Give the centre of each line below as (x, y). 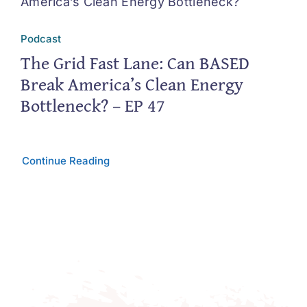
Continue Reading (65, 160)
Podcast (40, 38)
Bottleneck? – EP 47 (93, 105)
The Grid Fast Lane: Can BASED (135, 62)
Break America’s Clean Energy (132, 84)
